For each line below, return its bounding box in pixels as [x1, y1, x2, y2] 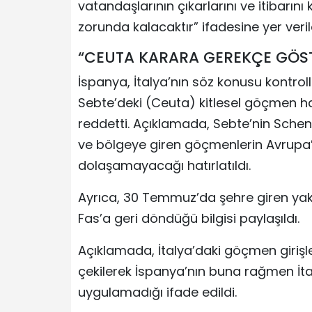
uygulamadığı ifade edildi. [78, 283, 237, 302]
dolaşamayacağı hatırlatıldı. [78, 157, 251, 175]
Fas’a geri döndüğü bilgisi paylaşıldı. [78, 210, 299, 228]
